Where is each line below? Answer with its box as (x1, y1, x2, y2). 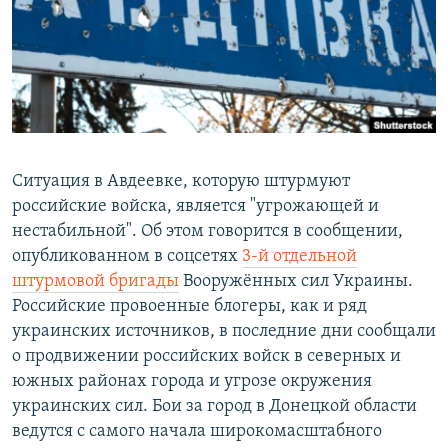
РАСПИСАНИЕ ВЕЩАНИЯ (18, 9, 203, 28)
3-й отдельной (242, 247, 357, 267)
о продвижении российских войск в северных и (12, 347, 401, 367)
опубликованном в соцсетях (12, 247, 242, 267)
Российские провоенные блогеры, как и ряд (12, 297, 367, 317)
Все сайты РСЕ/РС (34, 234, 174, 254)
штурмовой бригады (12, 272, 179, 292)
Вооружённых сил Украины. (179, 272, 413, 292)
